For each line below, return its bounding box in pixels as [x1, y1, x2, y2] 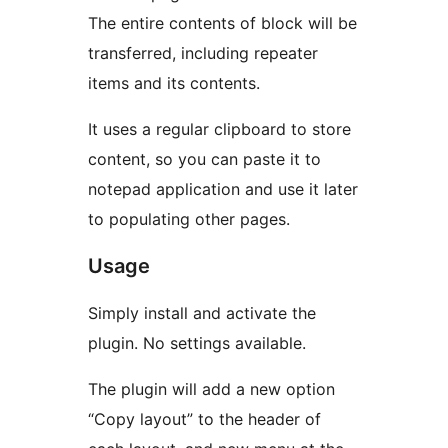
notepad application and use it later [88, 178, 358, 199]
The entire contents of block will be [88, 12, 357, 33]
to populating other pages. [88, 208, 290, 229]
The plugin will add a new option [88, 378, 335, 399]
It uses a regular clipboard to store [88, 118, 351, 139]
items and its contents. [88, 72, 260, 93]
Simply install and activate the [88, 302, 316, 323]
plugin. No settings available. [88, 332, 306, 353]
